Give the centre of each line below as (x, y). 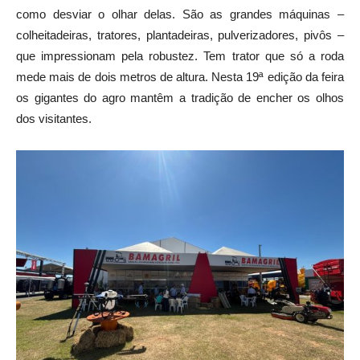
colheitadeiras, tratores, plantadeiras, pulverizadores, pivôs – (180, 35)
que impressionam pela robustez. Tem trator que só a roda (180, 56)
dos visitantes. (54, 119)
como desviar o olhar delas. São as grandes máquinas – (180, 14)
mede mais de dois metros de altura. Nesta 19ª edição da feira (180, 77)
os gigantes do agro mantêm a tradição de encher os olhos (180, 98)
